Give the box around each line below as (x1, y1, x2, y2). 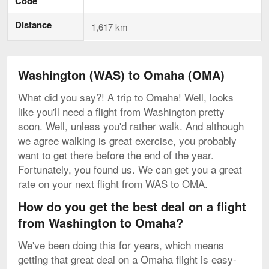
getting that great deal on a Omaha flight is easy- (18, 251, 237, 267)
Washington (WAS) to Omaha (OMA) (18, 65, 225, 83)
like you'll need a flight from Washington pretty (18, 103, 225, 119)
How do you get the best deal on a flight (18, 197, 246, 215)
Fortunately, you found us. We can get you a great (18, 161, 242, 177)
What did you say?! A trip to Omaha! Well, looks (18, 89, 234, 104)
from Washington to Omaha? (18, 213, 183, 231)
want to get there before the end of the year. (18, 147, 214, 162)
